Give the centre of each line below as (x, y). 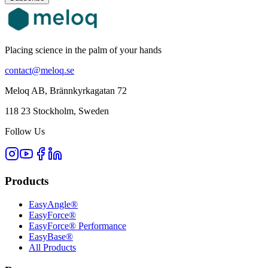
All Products (52, 247)
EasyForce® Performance (77, 226)
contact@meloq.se (39, 71)
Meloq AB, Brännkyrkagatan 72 (66, 91)
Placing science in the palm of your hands (83, 50)
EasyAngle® (53, 204)
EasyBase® (51, 236)
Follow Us (25, 132)
